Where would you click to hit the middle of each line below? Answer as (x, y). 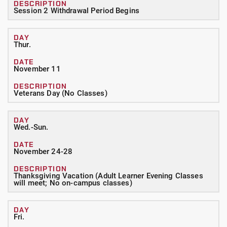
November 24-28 (43, 152)
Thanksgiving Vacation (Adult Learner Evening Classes (108, 176)
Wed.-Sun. (31, 127)
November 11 (37, 69)
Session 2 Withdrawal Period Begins (77, 11)
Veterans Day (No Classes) (61, 93)
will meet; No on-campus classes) (73, 183)
